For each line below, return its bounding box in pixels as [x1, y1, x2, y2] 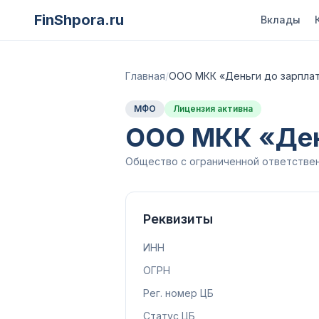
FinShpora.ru [34, 11, 124, 28]
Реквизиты [143, 211, 213, 226]
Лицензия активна [173, 103, 253, 114]
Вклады [260, 14, 300, 26]
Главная [125, 70, 165, 82]
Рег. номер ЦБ [143, 287, 214, 299]
